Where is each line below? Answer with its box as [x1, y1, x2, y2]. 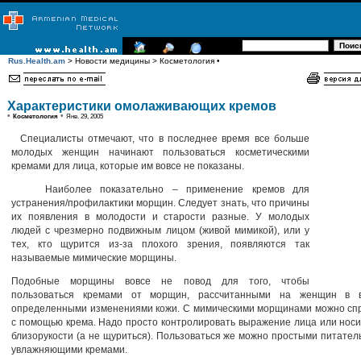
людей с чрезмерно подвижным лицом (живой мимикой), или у [11, 224, 309, 236]
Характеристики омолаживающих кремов [7, 98, 276, 113]
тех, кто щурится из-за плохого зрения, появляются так [11, 238, 309, 250]
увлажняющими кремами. [11, 343, 127, 355]
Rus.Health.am [8, 56, 65, 65]
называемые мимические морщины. [11, 251, 176, 263]
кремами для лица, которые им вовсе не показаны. [11, 160, 244, 172]
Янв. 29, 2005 [66, 112, 103, 120]
